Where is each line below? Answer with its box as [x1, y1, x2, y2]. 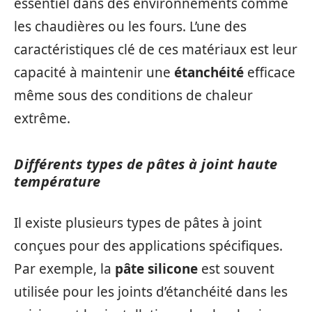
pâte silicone [115, 259, 198, 278]
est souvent [198, 259, 274, 278]
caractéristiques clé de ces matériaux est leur [14, 40, 297, 58]
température [14, 172, 101, 191]
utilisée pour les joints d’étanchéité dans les [14, 282, 288, 301]
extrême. [14, 109, 70, 127]
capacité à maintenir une [14, 63, 174, 81]
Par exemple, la [14, 259, 115, 278]
